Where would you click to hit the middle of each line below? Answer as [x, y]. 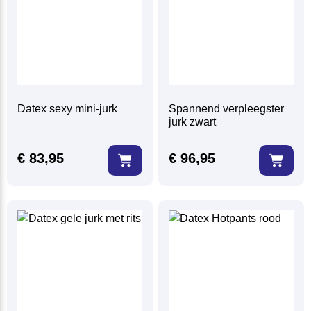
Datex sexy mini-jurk [68, 109]
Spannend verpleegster [227, 109]
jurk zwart [193, 122]
